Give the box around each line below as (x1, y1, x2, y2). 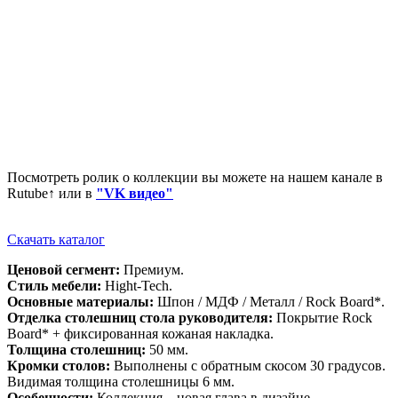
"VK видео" (96, 186, 173, 202)
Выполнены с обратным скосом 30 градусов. (110, 358, 386, 374)
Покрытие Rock (273, 310, 372, 326)
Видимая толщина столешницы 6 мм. (7, 374, 235, 390)
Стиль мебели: (7, 278, 101, 294)
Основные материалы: (7, 294, 154, 310)
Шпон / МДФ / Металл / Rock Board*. (154, 294, 385, 310)
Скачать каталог (7, 232, 105, 248)
